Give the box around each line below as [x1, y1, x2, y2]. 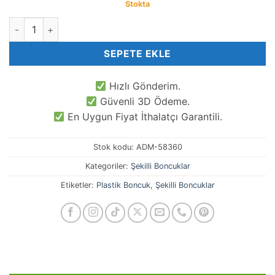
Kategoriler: [85, 161, 131, 171]
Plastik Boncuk [96, 180, 150, 190]
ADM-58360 [136, 142, 182, 152]
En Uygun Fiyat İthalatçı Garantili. [64, 110, 222, 123]
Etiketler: [60, 180, 96, 190]
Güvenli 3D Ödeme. [96, 95, 190, 107]
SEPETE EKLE [104, 48, 171, 60]
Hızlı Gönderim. [106, 79, 180, 92]
